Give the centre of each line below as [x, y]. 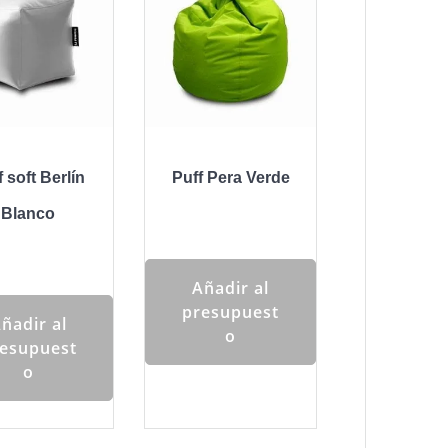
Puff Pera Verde [230, 178]
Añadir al [231, 287]
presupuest [231, 311]
